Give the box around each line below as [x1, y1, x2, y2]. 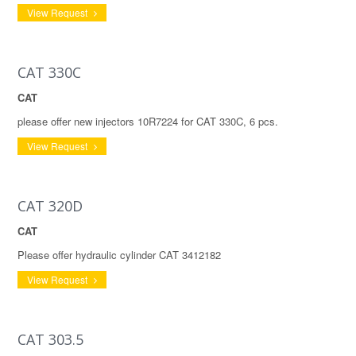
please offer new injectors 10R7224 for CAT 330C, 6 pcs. [17, 114, 278, 129]
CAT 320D [17, 196, 83, 215]
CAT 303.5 [17, 330, 83, 349]
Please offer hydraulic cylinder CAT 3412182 [17, 247, 221, 262]
